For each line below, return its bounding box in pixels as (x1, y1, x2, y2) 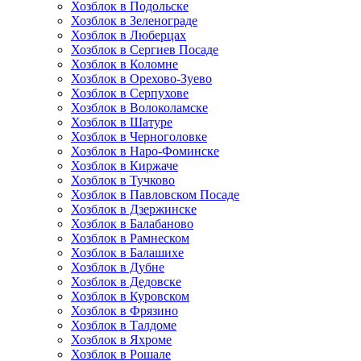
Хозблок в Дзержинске (71, 202, 197, 216)
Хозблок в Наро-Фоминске (71, 144, 219, 158)
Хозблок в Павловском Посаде (71, 188, 239, 201)
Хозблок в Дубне (71, 260, 164, 274)
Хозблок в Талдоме (71, 318, 176, 332)
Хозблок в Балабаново (71, 217, 193, 230)
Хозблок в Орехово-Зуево (71, 72, 212, 85)
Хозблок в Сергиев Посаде (71, 43, 218, 56)
